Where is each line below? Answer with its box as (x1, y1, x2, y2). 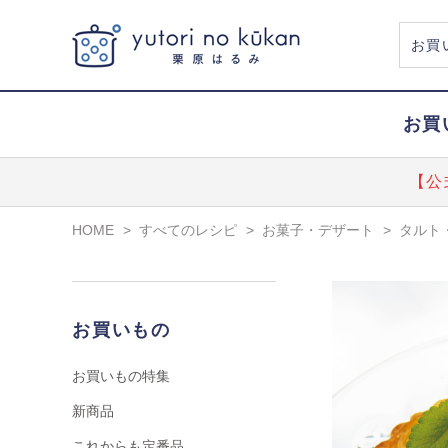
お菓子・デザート (262, 221, 374, 238)
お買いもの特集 (72, 368, 170, 384)
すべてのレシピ (139, 221, 237, 238)
